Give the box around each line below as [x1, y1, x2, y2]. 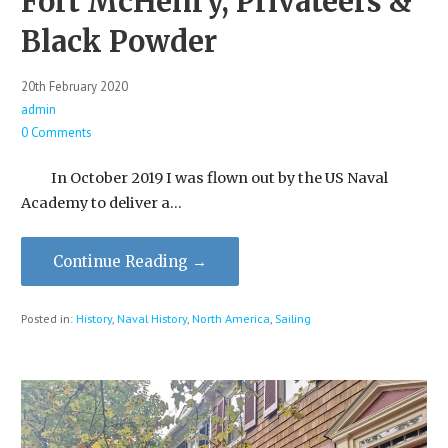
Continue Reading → [52, 252, 207, 272]
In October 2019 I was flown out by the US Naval [20, 168, 388, 187]
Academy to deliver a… [20, 193, 182, 212]
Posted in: [20, 310, 76, 326]
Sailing [274, 310, 311, 326]
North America [191, 310, 270, 326]
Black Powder [20, 24, 217, 61]
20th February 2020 [20, 78, 128, 96]
